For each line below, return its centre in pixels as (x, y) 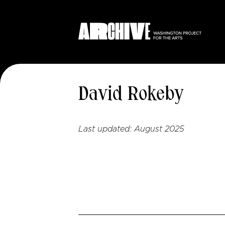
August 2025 (159, 129)
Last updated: (106, 129)
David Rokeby (131, 95)
